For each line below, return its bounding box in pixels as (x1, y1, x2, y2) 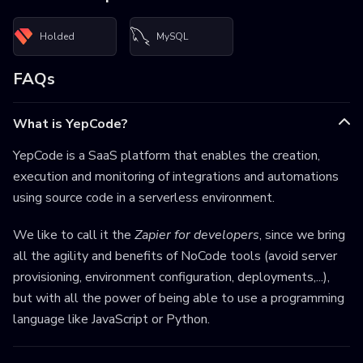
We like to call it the (13, 226, 135, 245)
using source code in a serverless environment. (13, 189, 275, 207)
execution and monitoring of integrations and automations (13, 168, 339, 186)
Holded (40, 29, 75, 43)
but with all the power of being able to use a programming (13, 289, 344, 308)
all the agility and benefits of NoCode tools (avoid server (13, 247, 337, 266)
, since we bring (259, 226, 345, 245)
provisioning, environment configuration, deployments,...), (13, 268, 330, 287)
